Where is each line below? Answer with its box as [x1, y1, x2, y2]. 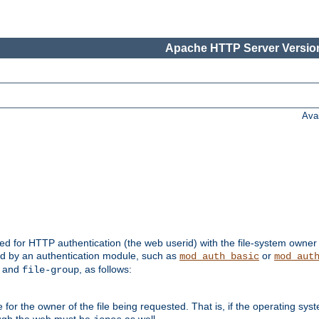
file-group [22, 264, 79, 276]
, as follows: [79, 263, 132, 276]
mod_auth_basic [179, 251, 259, 263]
